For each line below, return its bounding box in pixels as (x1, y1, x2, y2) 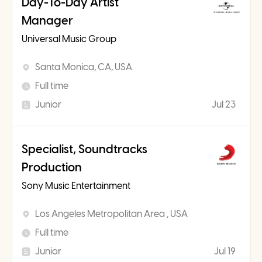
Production (22, 160, 82, 175)
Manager (22, 13, 73, 28)
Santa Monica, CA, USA (35, 61, 132, 73)
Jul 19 (214, 246, 236, 257)
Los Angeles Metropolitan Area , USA (35, 208, 188, 220)
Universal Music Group (22, 33, 116, 45)
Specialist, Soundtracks (22, 142, 147, 157)
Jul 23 (212, 99, 236, 111)
